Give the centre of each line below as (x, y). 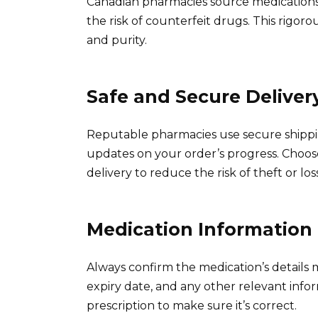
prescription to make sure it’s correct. (192, 305)
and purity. (117, 40)
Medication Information (199, 229)
